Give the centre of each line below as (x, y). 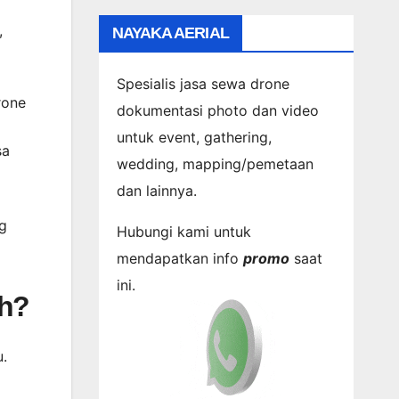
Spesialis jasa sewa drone (203, 83)
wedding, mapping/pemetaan (215, 163)
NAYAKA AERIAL (170, 33)
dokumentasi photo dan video (217, 110)
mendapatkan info (179, 258)
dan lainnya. (156, 190)
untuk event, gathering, (194, 137)
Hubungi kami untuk (183, 231)
